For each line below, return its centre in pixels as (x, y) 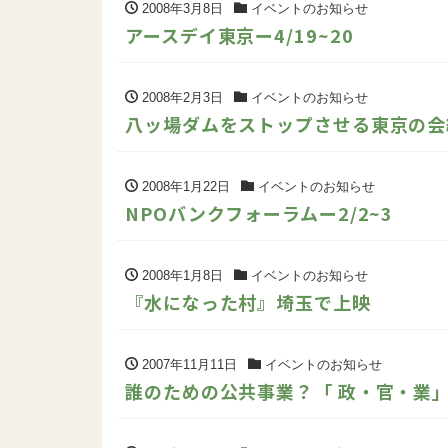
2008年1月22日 (184, 186)
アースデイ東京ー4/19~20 (239, 34)
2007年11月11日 (187, 364)
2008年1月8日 (180, 275)
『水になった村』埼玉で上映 (248, 301)
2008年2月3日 (180, 97)
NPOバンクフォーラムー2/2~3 (259, 212)
